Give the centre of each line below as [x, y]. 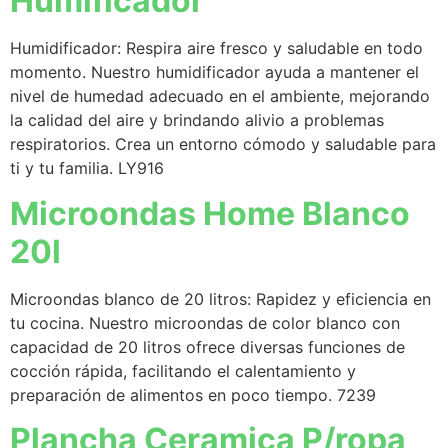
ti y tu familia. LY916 [87, 168]
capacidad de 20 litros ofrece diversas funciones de [207, 346]
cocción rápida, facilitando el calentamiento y [183, 370]
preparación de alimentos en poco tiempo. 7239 [193, 394]
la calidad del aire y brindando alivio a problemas [197, 120]
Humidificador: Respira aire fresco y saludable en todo [216, 48]
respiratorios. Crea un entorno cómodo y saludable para [223, 144]
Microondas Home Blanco [210, 213]
